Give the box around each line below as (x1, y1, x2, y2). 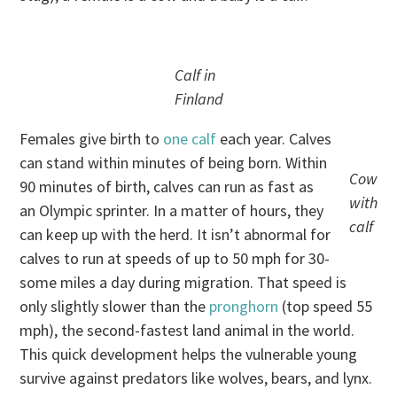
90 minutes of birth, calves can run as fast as (19, 176, 315, 198)
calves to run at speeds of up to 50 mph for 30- (19, 248, 331, 269)
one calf (163, 128, 217, 150)
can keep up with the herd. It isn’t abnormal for (19, 224, 331, 245)
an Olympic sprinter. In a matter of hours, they (19, 200, 324, 222)
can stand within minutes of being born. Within (19, 152, 328, 174)
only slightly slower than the (19, 296, 210, 317)
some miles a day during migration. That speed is (19, 272, 347, 293)
